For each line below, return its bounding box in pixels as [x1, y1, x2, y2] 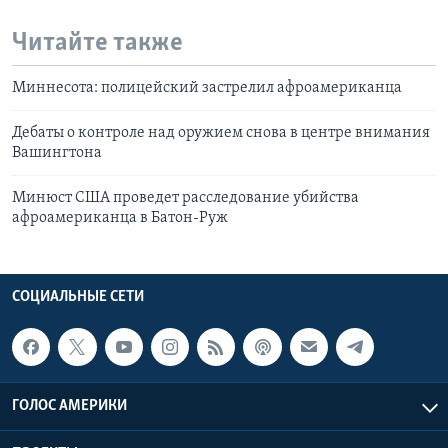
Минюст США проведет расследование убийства [12, 189, 359, 206]
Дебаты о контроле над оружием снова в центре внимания [12, 124, 430, 141]
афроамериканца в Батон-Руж [12, 209, 228, 226]
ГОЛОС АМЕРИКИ [12, 398, 127, 414]
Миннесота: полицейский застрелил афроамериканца [12, 79, 402, 96]
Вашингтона [12, 144, 102, 161]
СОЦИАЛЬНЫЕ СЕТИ [12, 288, 144, 305]
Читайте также [12, 30, 183, 58]
